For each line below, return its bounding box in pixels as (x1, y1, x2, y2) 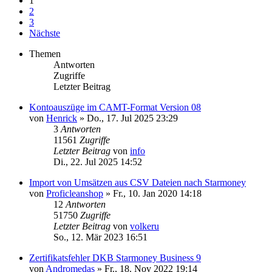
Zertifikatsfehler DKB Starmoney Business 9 (29, 252, 201, 263)
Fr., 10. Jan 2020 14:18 (113, 188, 202, 199)
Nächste (29, 27, 60, 38)
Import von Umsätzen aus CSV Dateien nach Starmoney (29, 177, 246, 188)
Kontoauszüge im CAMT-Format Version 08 (29, 101, 201, 112)
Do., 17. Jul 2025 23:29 (87, 112, 178, 123)
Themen (29, 48, 61, 59)
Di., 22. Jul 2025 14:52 (53, 156, 142, 167)
